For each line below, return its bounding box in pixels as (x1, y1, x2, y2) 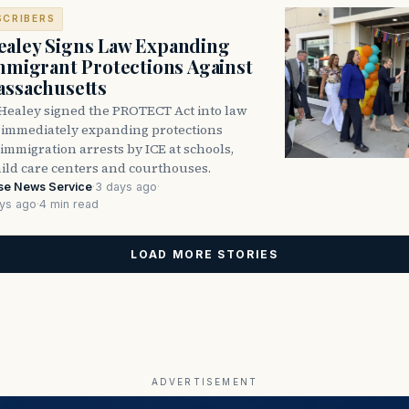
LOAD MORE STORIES (131, 246, 278, 261)
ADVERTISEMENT (151, 375, 258, 387)
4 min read (39, 196, 99, 211)
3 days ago (95, 179, 157, 194)
